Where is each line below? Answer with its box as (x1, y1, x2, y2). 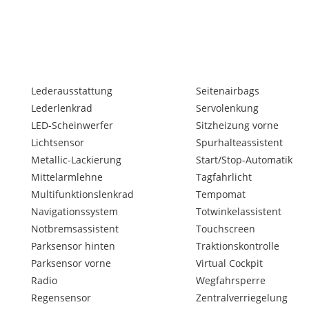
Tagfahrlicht (195, 170, 252, 183)
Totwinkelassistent (195, 205, 281, 218)
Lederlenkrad (31, 101, 92, 114)
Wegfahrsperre (195, 274, 266, 287)
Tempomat (195, 188, 246, 201)
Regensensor (31, 291, 91, 304)
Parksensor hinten (31, 239, 115, 252)
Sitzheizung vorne (195, 119, 279, 132)
